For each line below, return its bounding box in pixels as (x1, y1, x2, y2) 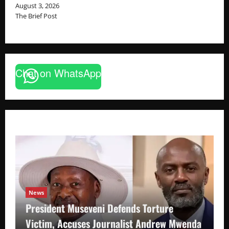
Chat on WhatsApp (15, 65, 101, 81)
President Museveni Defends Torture (26, 200, 173, 216)
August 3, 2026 (15, 1, 59, 11)
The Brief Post (15, 11, 57, 21)
